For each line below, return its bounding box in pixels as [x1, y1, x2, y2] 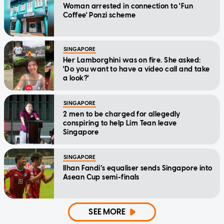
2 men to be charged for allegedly [63, 109, 180, 118]
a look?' [63, 73, 89, 82]
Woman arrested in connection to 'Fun [63, 1, 193, 10]
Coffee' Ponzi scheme [63, 10, 136, 19]
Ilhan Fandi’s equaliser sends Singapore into [63, 163, 212, 172]
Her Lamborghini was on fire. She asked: [63, 55, 201, 64]
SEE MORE [88, 206, 126, 216]
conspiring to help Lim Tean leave [63, 118, 177, 127]
